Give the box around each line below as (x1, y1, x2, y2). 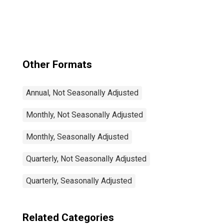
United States (102, 15, 154, 25)
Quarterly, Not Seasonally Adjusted (26, 154, 146, 163)
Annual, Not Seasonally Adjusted (26, 88, 138, 97)
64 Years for (102, 6, 149, 15)
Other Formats (22, 58, 92, 70)
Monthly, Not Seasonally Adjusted (26, 110, 143, 119)
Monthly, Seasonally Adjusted (26, 132, 128, 141)
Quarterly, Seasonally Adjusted (26, 176, 132, 185)
